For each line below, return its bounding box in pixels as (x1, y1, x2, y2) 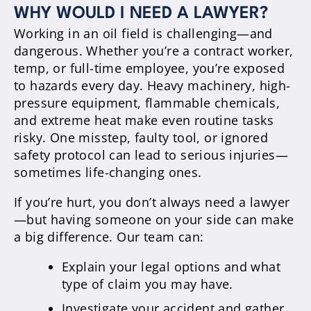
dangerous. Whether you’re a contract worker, (14, 42, 294, 59)
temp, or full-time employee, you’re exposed (14, 59, 285, 76)
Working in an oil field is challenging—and (14, 24, 273, 42)
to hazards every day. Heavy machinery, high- (14, 76, 291, 94)
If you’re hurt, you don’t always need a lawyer (14, 193, 290, 210)
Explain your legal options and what (62, 258, 280, 275)
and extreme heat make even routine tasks (14, 111, 274, 128)
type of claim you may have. (62, 275, 233, 292)
